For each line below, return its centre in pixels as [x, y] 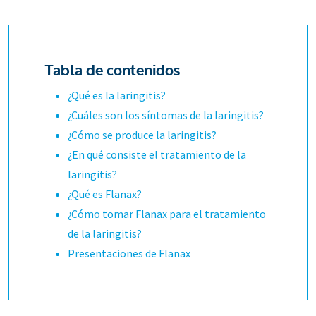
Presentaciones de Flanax [129, 253]
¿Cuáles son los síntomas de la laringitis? [166, 115]
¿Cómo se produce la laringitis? [142, 135]
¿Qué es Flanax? [105, 194]
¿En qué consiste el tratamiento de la [157, 154]
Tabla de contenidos [113, 71]
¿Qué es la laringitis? [117, 95]
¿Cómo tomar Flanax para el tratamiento [167, 214]
